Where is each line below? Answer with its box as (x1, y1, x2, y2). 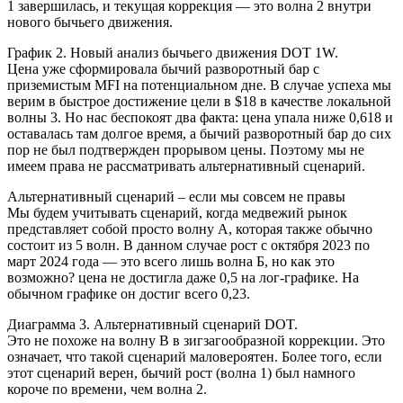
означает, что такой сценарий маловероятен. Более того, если (7, 349, 382, 365)
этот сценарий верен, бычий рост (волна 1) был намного (7, 365, 355, 381)
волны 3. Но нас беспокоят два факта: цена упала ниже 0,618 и (7, 110, 393, 126)
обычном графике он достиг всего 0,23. (7, 286, 250, 302)
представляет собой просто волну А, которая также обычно (7, 221, 372, 237)
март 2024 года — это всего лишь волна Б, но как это (7, 254, 335, 270)
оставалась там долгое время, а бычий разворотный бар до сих (7, 126, 391, 142)
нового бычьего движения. (7, 14, 173, 31)
